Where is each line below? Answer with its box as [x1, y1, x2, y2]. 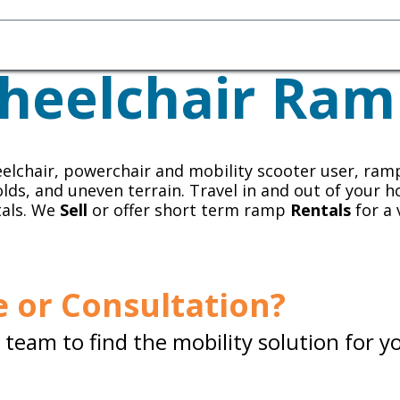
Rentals [290, 198, 351, 221]
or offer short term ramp [87, 198, 290, 221]
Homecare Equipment [30, 25, 253, 56]
